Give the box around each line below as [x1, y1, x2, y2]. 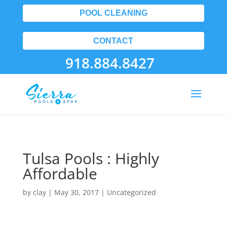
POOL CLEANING [79, 9, 147, 18]
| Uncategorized [98, 187, 156, 197]
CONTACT [93, 36, 134, 45]
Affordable [22, 163, 97, 184]
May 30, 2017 [54, 187, 99, 197]
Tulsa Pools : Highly [22, 148, 159, 169]
